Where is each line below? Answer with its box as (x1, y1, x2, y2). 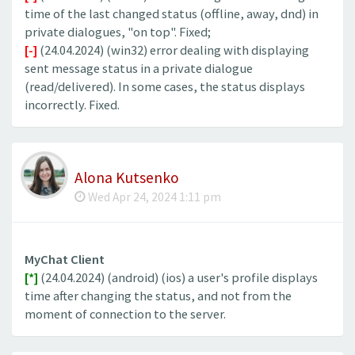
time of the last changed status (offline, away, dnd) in (25, 6, 319, 23)
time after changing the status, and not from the (25, 287, 292, 304)
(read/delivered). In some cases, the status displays (25, 78, 305, 96)
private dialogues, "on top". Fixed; (25, 24, 211, 41)
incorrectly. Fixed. (25, 97, 120, 114)
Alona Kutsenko (74, 167, 179, 187)
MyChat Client (25, 250, 105, 268)
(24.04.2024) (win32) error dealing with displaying (37, 42, 309, 59)
